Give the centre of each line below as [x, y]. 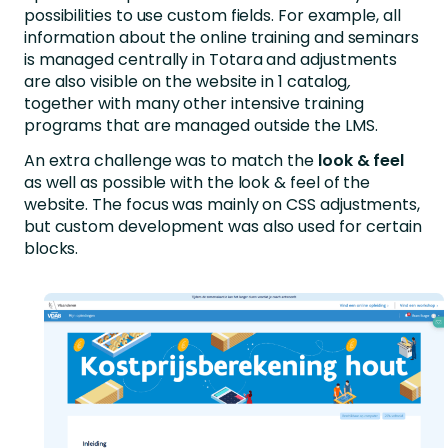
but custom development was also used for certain [223, 227]
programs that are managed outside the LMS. [200, 126]
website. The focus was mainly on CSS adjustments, [221, 205]
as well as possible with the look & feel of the [197, 183]
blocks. [51, 249]
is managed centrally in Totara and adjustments [210, 60]
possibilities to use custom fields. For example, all [212, 16]
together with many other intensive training [193, 104]
